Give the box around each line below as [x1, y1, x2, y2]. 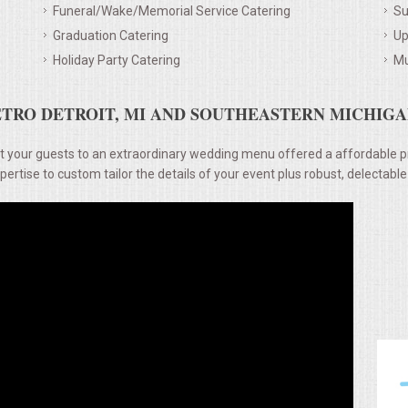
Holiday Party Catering [53, 52, 180, 67]
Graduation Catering [53, 27, 168, 43]
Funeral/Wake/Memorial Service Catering [53, 3, 291, 18]
